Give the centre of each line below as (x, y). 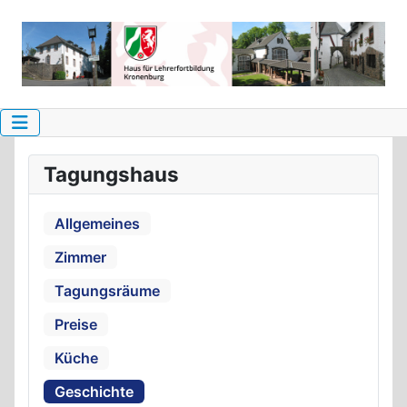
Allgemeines (97, 223)
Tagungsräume (107, 290)
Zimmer (80, 257)
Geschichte (94, 391)
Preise (76, 324)
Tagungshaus (111, 174)
